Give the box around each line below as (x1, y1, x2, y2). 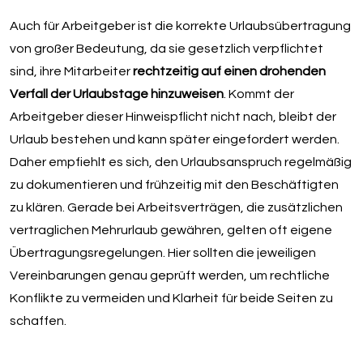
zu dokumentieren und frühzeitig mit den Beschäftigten (9, 177, 339, 191)
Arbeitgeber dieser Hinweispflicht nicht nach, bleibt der (9, 109, 336, 123)
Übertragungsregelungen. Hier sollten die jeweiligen (9, 246, 316, 259)
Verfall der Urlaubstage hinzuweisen (9, 87, 224, 100)
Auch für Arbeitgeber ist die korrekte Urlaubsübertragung (9, 19, 351, 32)
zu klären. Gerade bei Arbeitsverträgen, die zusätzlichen (9, 200, 343, 214)
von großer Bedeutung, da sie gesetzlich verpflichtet (9, 41, 323, 55)
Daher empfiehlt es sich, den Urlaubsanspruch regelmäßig (9, 155, 352, 169)
